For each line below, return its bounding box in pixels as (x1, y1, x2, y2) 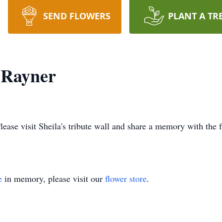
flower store (105, 172, 147, 184)
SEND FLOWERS (43, 10, 111, 22)
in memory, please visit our (2, 172, 105, 184)
